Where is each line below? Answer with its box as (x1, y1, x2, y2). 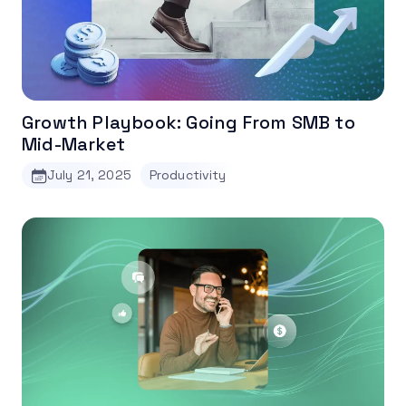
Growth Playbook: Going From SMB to (22, 111, 355, 135)
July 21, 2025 (47, 167, 131, 184)
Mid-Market (22, 132, 125, 157)
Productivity (149, 167, 227, 184)
